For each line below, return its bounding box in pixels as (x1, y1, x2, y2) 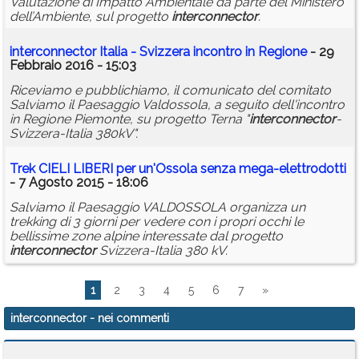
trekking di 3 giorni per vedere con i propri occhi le (10, 214, 304, 230)
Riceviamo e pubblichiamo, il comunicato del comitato (10, 83, 331, 99)
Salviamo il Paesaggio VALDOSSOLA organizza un (10, 200, 305, 216)
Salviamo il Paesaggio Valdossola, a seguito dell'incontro (10, 97, 345, 113)
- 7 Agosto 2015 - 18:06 (10, 175, 148, 191)
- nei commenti (87, 312, 169, 325)
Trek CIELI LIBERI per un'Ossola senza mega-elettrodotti (10, 161, 346, 177)
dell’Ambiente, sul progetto (10, 9, 171, 25)
